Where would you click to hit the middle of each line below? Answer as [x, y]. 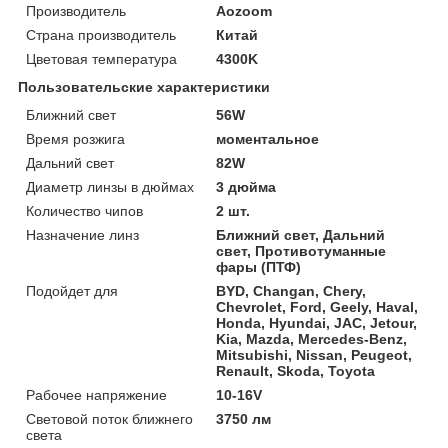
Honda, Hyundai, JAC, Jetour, [317, 322]
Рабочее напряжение [96, 394]
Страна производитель [101, 34]
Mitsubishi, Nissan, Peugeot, [314, 354]
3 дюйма [246, 186]
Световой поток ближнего [109, 418]
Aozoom [244, 10]
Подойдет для [72, 290]
